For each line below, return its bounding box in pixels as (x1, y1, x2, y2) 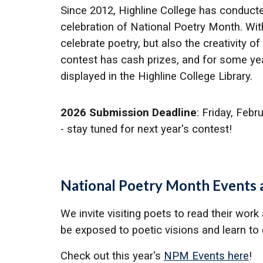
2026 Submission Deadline (60, 106, 197, 119)
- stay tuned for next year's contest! (60, 123, 232, 136)
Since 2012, (60, 4, 119, 17)
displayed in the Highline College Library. (60, 70, 252, 83)
